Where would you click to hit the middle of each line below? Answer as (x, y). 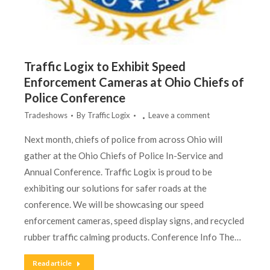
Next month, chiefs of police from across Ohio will (123, 139)
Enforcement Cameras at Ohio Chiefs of (134, 82)
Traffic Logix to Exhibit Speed (105, 66)
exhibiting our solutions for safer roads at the (115, 188)
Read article (52, 263)
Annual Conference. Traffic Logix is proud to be (118, 172)
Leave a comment (179, 115)
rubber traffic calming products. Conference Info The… (133, 237)
